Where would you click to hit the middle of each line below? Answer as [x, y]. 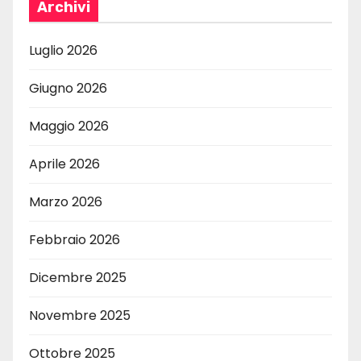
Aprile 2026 [64, 164]
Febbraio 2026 [75, 239]
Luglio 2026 [63, 50]
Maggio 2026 [69, 126]
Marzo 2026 [66, 201]
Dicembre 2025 [78, 277]
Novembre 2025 [80, 315]
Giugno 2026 [68, 88]
